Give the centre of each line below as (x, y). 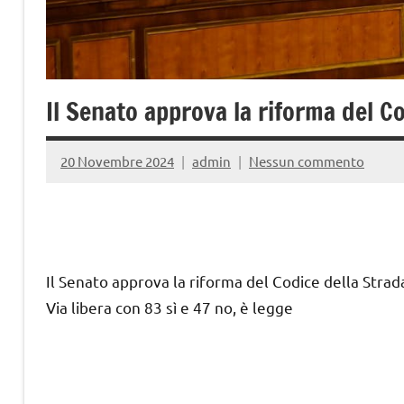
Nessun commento (307, 161)
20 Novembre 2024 (117, 161)
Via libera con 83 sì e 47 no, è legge (170, 308)
